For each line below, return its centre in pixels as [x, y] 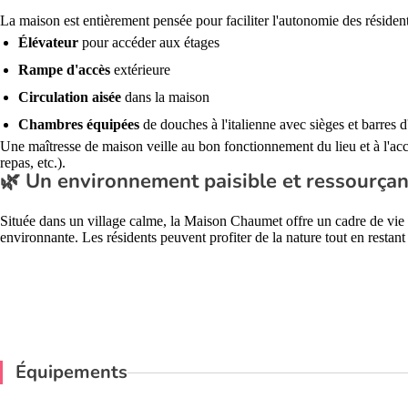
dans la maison [165, 97]
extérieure [140, 70]
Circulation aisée [70, 97]
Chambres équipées [79, 124]
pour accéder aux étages [149, 42]
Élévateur [48, 42]
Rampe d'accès [64, 70]
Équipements [71, 372]
